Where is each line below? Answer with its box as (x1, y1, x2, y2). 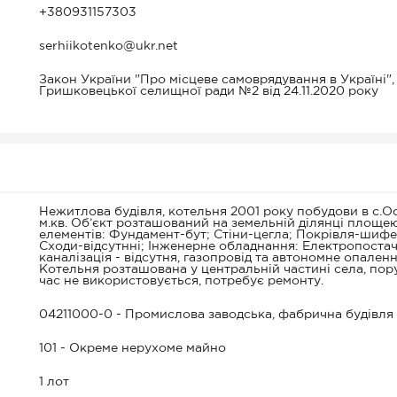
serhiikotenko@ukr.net (39, 41, 178, 51)
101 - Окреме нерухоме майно (39, 343, 226, 354)
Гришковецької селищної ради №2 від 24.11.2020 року (39, 86, 378, 97)
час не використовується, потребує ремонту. (39, 276, 323, 286)
